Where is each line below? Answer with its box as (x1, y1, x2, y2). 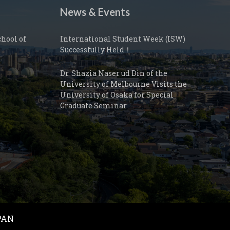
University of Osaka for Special (60, 90, 174, 100)
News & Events (60, 6, 130, 18)
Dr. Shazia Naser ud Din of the (60, 68, 167, 78)
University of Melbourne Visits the (60, 79, 187, 89)
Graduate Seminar (60, 101, 127, 110)
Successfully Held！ (60, 45, 131, 54)
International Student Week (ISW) (60, 34, 185, 44)
